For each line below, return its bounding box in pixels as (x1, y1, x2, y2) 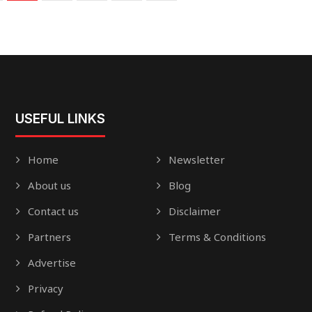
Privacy (27, 281, 63, 296)
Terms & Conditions (168, 230, 266, 244)
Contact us (27, 204, 79, 219)
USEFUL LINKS (15, 111, 105, 127)
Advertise (27, 256, 76, 270)
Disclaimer (168, 204, 221, 219)
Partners (27, 230, 71, 244)
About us (27, 178, 71, 193)
